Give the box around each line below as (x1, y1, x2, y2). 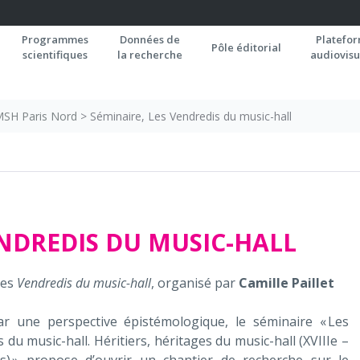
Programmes (22, 32, 88, 47)
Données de (120, 32, 180, 47)
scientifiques (22, 47, 88, 62)
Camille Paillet (239, 274, 334, 292)
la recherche (117, 47, 182, 62)
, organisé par (151, 274, 239, 292)
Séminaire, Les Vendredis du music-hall (90, 108, 292, 124)
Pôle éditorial (211, 40, 281, 55)
